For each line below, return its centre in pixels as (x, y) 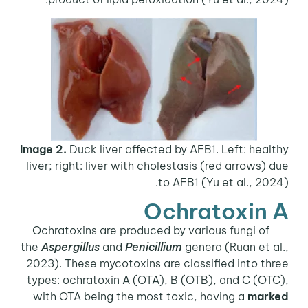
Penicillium (156, 246)
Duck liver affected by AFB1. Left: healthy (180, 149)
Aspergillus (73, 246)
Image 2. (46, 149)
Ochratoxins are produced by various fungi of (153, 230)
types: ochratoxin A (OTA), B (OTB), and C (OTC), (160, 279)
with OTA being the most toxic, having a (143, 296)
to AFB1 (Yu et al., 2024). (226, 182)
